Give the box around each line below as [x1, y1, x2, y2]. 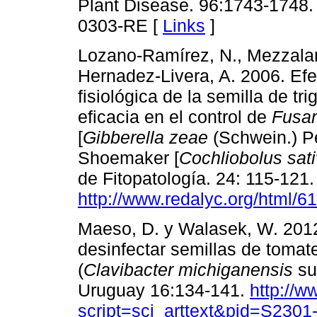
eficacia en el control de [78, 106, 272, 127]
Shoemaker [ [78, 147, 179, 168]
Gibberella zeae [83, 127, 208, 147]
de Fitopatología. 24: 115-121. [78, 168, 314, 188]
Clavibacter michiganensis [83, 259, 293, 279]
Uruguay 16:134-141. [78, 279, 250, 300]
